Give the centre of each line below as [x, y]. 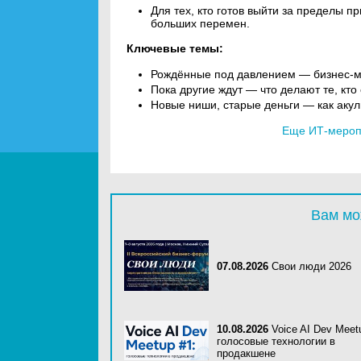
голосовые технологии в [276, 341]
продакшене [246, 353]
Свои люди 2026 [311, 266]
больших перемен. [200, 23]
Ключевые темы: [175, 48]
